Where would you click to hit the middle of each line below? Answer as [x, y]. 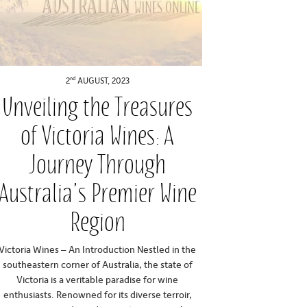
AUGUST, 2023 [102, 81]
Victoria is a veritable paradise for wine [98, 279]
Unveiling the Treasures [98, 107]
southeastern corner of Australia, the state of [97, 264]
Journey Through [98, 164]
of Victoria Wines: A [98, 135]
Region [97, 222]
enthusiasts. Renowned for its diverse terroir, [97, 294]
